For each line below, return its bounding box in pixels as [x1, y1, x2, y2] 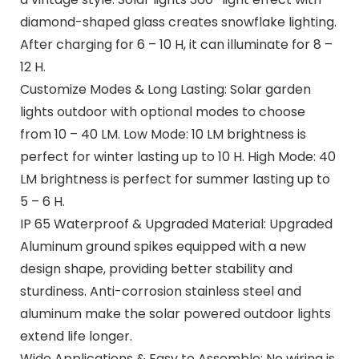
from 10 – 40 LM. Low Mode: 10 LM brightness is [19, 124, 306, 143]
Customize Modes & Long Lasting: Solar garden [19, 79, 311, 99]
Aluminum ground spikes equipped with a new [19, 236, 306, 256]
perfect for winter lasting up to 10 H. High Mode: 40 [19, 147, 336, 166]
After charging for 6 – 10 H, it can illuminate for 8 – [19, 34, 333, 54]
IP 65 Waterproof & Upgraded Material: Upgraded [19, 214, 333, 233]
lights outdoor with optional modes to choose [19, 102, 305, 121]
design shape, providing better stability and [19, 259, 292, 278]
